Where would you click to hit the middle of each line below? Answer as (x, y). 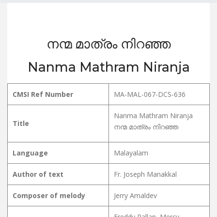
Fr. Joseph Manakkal (145, 174)
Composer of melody (49, 195)
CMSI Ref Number (43, 94)
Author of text (38, 174)
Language (30, 153)
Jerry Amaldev (135, 195)
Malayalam (131, 153)
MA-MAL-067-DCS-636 (150, 94)
